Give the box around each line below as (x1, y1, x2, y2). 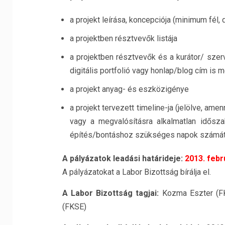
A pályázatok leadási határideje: (62, 154, 185, 163)
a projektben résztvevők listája (69, 34, 177, 43)
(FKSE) (62, 202, 86, 211)
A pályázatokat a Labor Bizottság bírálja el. (62, 167, 211, 177)
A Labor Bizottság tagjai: (62, 188, 162, 198)
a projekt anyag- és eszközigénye (69, 84, 189, 94)
